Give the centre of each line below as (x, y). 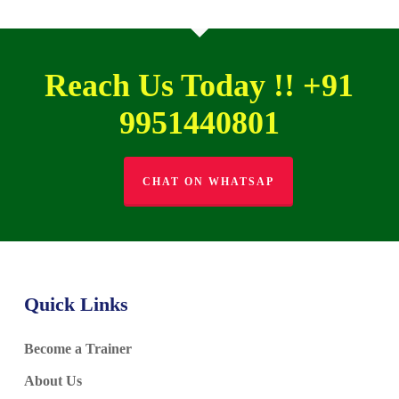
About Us (53, 381)
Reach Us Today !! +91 (199, 86)
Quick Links (76, 305)
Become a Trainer (77, 349)
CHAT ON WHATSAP (208, 182)
